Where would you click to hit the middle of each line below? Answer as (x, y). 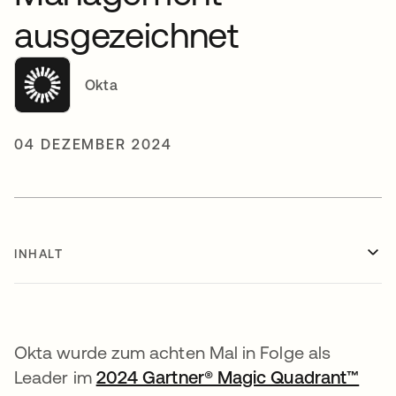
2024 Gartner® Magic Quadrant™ (228, 377)
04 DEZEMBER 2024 (93, 144)
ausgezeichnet (126, 35)
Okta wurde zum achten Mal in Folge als (173, 352)
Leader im (55, 377)
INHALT (39, 254)
